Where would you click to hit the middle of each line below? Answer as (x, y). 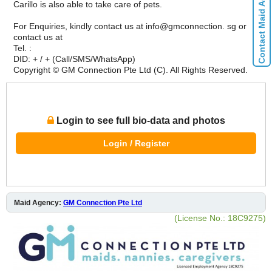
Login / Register (136, 143)
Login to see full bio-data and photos (139, 120)
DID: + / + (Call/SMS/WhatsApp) (74, 59)
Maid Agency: (39, 202)
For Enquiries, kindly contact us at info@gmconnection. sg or (130, 26)
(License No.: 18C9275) (220, 218)
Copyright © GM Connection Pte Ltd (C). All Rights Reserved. (131, 70)
